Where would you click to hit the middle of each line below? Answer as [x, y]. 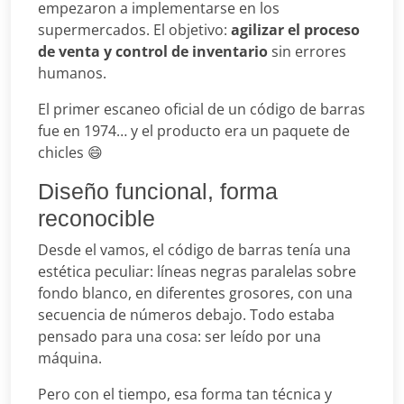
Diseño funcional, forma [158, 191]
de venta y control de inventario [153, 51]
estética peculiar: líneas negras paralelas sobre [197, 271]
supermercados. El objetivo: [134, 29]
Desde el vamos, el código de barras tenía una [194, 249]
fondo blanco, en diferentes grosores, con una [195, 293]
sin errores [307, 51]
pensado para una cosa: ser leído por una [179, 336]
